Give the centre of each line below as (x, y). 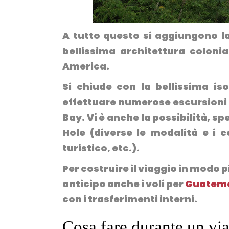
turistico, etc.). (101, 148)
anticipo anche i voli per (124, 184)
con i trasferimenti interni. (130, 199)
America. (86, 66)
